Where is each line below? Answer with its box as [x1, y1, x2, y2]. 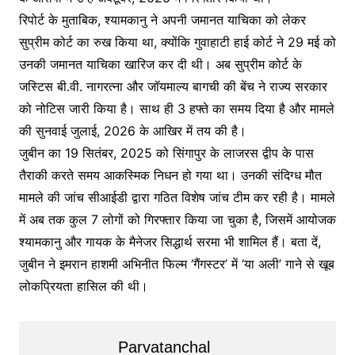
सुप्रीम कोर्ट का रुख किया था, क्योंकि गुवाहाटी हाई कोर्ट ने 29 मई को [18, 34, 336, 50]
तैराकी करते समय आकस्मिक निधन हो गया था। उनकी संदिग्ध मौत [18, 167, 322, 183]
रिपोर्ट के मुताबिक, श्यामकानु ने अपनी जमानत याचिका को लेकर [18, 12, 306, 28]
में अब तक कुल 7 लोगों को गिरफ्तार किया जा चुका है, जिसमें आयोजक [18, 212, 336, 227]
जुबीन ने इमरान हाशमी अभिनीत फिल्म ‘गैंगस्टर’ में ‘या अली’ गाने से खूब [18, 256, 334, 272]
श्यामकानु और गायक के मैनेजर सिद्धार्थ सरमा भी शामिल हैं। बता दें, [18, 234, 321, 250]
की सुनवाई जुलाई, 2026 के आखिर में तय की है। [18, 123, 246, 139]
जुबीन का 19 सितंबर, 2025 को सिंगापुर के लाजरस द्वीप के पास [18, 145, 314, 161]
